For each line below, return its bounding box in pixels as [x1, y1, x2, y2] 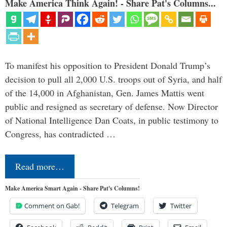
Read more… [15, 160, 64, 173]
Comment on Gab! [24, 201, 80, 211]
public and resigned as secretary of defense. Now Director [5, 100, 218, 113]
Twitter [170, 201, 192, 211]
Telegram [111, 201, 139, 211]
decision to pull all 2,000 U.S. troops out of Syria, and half [5, 73, 222, 86]
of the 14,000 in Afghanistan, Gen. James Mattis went [5, 87, 204, 99]
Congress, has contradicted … [5, 128, 116, 140]
